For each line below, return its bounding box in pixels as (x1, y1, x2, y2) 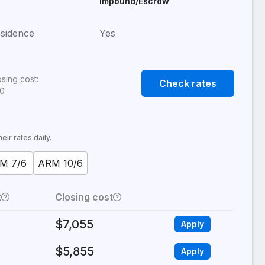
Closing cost (55, 191, 113, 203)
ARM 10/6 (38, 157, 83, 169)
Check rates (159, 77, 216, 89)
